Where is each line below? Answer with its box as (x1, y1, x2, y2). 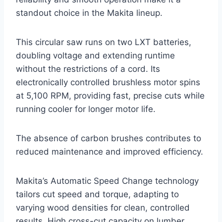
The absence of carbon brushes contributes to (16, 133, 201, 144)
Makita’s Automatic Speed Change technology (16, 176, 199, 186)
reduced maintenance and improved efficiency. (16, 147, 203, 157)
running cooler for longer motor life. (16, 104, 156, 114)
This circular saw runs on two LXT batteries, (16, 37, 191, 48)
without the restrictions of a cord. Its (16, 64, 160, 74)
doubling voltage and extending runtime (16, 51, 175, 61)
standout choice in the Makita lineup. (16, 8, 163, 18)
